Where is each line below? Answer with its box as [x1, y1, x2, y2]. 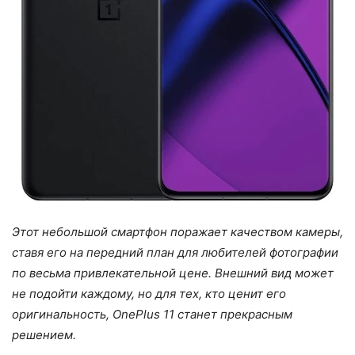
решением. [12, 326, 76, 342]
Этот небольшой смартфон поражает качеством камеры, [12, 223, 343, 239]
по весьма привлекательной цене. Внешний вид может [12, 265, 334, 281]
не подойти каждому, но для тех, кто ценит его [12, 285, 286, 301]
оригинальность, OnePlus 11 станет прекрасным [12, 306, 292, 322]
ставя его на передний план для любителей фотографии [12, 244, 338, 260]
